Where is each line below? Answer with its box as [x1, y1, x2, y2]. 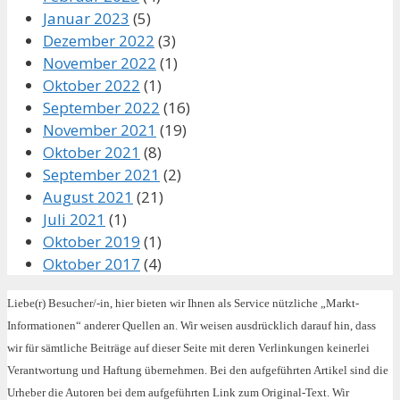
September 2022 [43, 97, 160, 119]
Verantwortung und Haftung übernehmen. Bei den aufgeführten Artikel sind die [7, 363, 388, 378]
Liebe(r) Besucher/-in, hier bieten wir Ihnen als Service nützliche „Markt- [7, 296, 359, 311]
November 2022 [43, 53, 156, 74]
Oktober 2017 [43, 254, 140, 275]
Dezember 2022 [43, 30, 154, 52]
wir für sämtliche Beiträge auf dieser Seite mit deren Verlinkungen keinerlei [7, 341, 370, 355]
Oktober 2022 [43, 75, 140, 96]
